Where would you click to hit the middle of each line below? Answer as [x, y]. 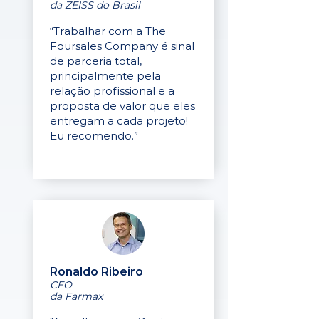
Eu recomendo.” [94, 136]
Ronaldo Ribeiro [96, 272]
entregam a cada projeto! [119, 121]
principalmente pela [105, 76]
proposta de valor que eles [122, 106]
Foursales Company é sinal [122, 46]
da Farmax [76, 296]
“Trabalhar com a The [108, 31]
